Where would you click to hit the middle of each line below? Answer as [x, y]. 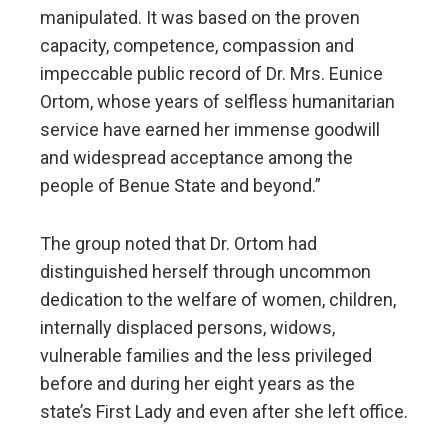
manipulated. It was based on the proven [200, 18]
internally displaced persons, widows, [187, 328]
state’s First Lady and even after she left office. [224, 412]
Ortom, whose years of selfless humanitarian [217, 102]
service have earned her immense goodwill [210, 130]
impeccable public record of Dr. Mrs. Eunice [211, 74]
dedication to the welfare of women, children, [218, 300]
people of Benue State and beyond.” [180, 186]
